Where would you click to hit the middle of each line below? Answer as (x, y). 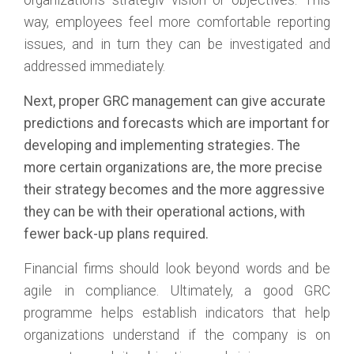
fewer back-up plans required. (116, 234)
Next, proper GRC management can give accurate (175, 101)
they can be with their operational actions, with (164, 212)
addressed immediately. (94, 66)
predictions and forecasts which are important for (177, 123)
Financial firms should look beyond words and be (177, 269)
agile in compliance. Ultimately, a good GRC (177, 291)
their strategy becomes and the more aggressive (174, 190)
